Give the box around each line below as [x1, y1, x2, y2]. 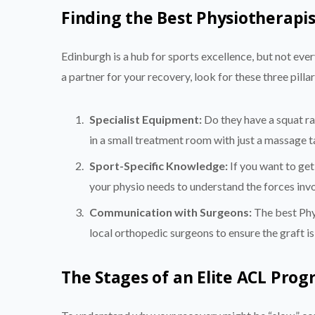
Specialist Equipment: [89, 112, 202, 126]
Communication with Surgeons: [89, 205, 252, 219]
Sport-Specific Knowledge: [89, 158, 228, 172]
